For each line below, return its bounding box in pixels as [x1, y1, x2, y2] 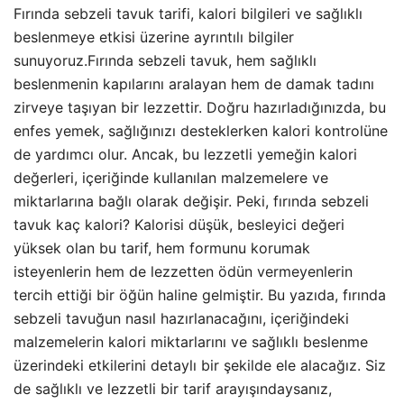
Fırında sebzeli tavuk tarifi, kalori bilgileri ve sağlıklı [14, 4, 363, 23]
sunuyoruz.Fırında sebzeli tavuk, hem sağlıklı [14, 50, 317, 69]
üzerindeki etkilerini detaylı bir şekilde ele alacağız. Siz [14, 355, 386, 374]
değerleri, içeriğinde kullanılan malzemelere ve [14, 168, 328, 187]
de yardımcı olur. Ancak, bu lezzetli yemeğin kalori [14, 144, 357, 163]
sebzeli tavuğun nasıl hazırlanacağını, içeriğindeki [14, 308, 349, 327]
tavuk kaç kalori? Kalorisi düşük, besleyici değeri [14, 215, 344, 234]
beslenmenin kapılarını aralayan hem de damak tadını [14, 74, 374, 93]
